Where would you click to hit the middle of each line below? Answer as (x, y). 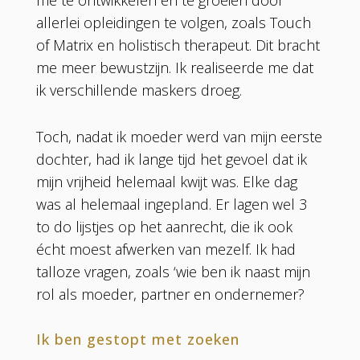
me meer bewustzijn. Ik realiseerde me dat (174, 67)
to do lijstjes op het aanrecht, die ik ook (164, 226)
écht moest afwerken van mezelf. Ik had (166, 249)
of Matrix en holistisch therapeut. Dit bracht (178, 45)
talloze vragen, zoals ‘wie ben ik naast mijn (173, 271)
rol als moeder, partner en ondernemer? (170, 294)
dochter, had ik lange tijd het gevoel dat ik (171, 159)
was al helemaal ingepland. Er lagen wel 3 (171, 204)
